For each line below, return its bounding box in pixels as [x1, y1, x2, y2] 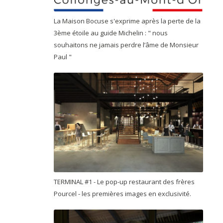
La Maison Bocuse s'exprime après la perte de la [54, 16, 201, 26]
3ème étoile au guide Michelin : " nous [54, 28, 168, 38]
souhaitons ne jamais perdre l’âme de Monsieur [54, 40, 199, 50]
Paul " [54, 52, 73, 62]
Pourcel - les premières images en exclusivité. [54, 189, 193, 198]
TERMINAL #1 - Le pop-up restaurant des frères [54, 177, 195, 186]
